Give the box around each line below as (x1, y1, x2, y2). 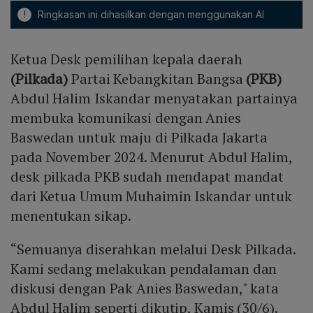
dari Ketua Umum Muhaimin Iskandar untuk (10, 187, 293, 206)
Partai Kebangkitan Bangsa (71, 69, 247, 89)
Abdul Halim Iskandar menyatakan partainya (10, 89, 298, 108)
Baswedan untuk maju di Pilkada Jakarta (10, 128, 268, 147)
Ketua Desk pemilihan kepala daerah (10, 50, 242, 69)
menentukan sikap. (10, 206, 135, 226)
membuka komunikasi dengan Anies (10, 108, 241, 128)
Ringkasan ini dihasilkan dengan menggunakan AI (35, 8, 264, 21)
